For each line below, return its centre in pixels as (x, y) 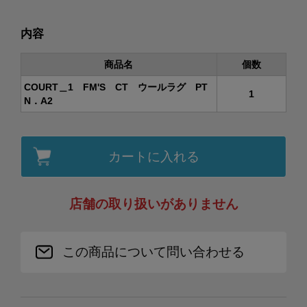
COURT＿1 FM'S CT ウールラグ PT (116, 87)
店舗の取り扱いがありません (153, 204)
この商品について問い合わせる (153, 252)
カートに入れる (153, 156)
